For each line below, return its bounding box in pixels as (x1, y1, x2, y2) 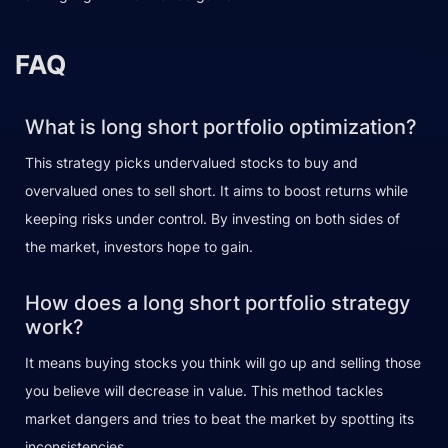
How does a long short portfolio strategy (25, 291, 410, 316)
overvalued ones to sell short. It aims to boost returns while (25, 182, 408, 200)
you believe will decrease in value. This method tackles (25, 382, 383, 400)
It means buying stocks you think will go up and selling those (25, 354, 421, 372)
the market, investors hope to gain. (25, 238, 253, 256)
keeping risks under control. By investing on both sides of (25, 210, 400, 228)
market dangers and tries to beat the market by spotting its (25, 410, 414, 428)
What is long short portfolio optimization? (25, 115, 417, 140)
